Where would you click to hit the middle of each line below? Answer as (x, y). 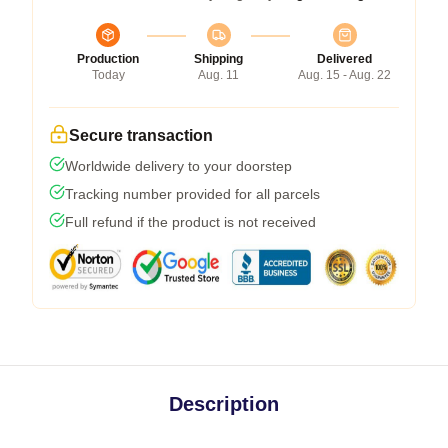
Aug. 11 (218, 75)
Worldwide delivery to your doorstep (178, 166)
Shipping (218, 59)
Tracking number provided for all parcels (192, 194)
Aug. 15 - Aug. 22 (344, 75)
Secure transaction (141, 136)
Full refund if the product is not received (190, 222)
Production (108, 59)
